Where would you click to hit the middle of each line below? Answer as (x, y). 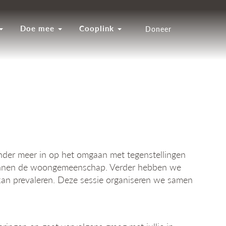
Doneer (158, 29)
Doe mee (39, 28)
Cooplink (98, 28)
